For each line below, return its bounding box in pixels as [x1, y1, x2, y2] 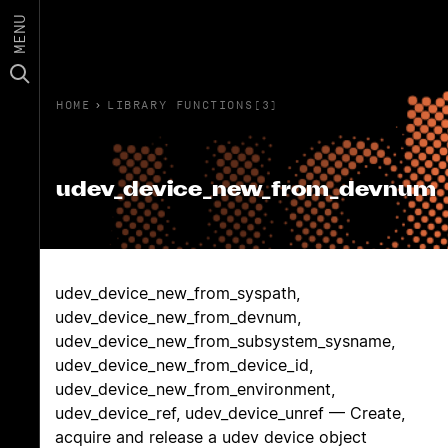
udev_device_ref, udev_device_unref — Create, [55, 403, 405, 423]
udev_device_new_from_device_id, [55, 355, 313, 375]
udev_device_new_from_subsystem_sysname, [55, 331, 395, 351]
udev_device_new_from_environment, [55, 379, 335, 399]
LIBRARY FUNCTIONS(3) [107, 98, 280, 111]
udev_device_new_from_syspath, [55, 283, 300, 303]
